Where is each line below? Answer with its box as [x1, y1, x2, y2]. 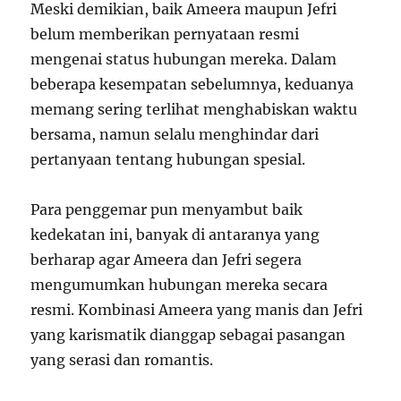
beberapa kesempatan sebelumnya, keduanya [30, 75, 354, 94]
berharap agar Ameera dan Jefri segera [30, 251, 303, 269]
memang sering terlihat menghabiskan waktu [30, 100, 358, 119]
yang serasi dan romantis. [30, 351, 214, 370]
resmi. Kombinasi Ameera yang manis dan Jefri [30, 301, 363, 320]
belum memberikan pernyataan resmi [30, 25, 300, 44]
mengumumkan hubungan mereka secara [30, 276, 328, 294]
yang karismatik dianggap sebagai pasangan [30, 326, 346, 345]
